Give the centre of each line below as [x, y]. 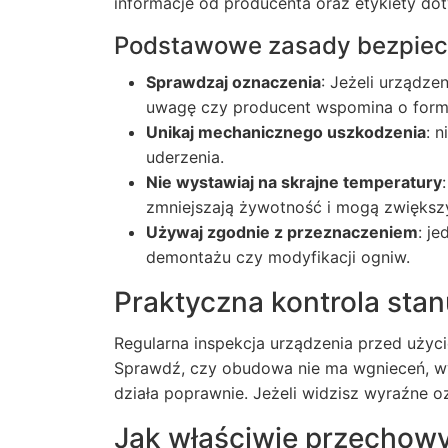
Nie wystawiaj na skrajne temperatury [294, 182]
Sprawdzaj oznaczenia [233, 82]
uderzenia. [185, 157]
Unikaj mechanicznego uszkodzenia [286, 132]
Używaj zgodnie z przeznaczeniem [282, 232]
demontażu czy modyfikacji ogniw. [278, 257]
